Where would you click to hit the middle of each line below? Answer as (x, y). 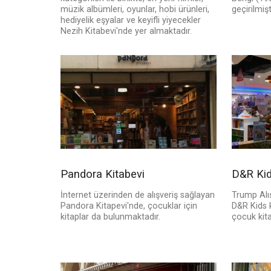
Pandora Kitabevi (103, 174)
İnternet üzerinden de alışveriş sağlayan (138, 195)
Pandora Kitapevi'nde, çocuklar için (129, 206)
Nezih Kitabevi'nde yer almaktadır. (126, 31)
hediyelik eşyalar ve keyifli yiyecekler (131, 21)
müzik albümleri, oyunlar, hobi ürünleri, (135, 10)
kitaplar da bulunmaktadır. (110, 217)
